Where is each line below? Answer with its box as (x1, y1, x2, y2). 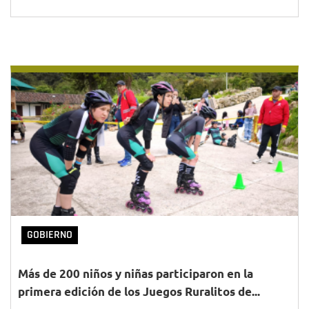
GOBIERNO (27, 228, 72, 242)
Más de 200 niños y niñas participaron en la (18, 266, 253, 281)
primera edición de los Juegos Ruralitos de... (18, 284, 260, 299)
